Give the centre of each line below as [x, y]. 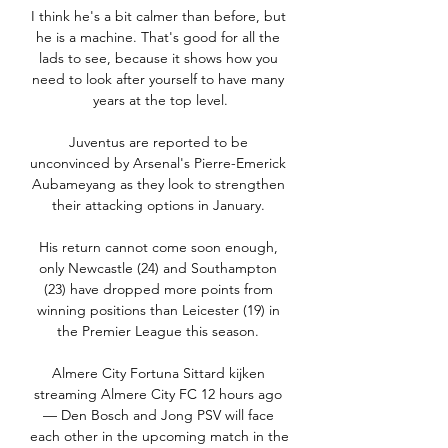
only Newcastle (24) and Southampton [158, 268]
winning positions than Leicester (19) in [158, 310]
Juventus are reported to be [158, 142]
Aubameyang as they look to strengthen [158, 184]
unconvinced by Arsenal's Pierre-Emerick [158, 163]
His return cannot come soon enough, [158, 247]
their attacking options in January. [160, 205]
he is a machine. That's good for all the [158, 37]
